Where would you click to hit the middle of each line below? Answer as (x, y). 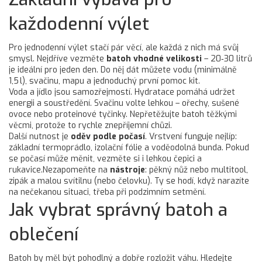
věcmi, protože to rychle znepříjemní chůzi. (90, 125)
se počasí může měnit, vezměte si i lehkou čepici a (105, 159)
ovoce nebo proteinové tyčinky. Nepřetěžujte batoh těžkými (123, 114)
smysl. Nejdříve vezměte (58, 59)
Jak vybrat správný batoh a (118, 210)
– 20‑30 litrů (227, 59)
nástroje (127, 170)
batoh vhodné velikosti (154, 59)
